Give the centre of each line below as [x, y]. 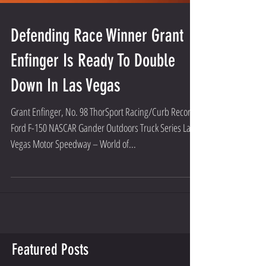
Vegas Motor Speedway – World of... [73, 191]
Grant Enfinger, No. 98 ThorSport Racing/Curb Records [105, 159]
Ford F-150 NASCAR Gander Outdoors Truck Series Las [102, 175]
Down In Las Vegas [66, 133]
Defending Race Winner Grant [97, 83]
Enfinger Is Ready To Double [93, 108]
